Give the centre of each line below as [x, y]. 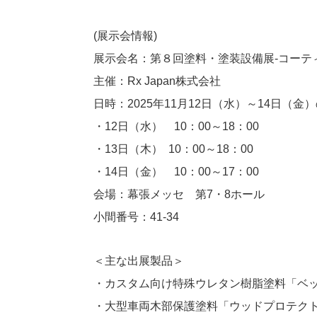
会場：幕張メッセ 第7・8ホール [179, 194]
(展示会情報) [125, 36]
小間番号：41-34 [136, 217]
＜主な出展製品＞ [139, 261]
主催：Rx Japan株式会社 [157, 81]
